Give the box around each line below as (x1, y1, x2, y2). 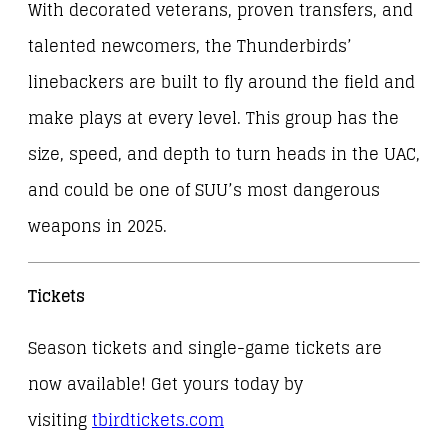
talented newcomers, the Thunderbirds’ (28, 32, 352, 62)
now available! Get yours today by (28, 369, 303, 399)
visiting (28, 405, 92, 435)
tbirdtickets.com (92, 405, 224, 435)
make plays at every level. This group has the (28, 104, 399, 134)
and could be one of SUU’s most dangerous (28, 176, 380, 206)
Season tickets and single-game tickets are (28, 333, 382, 363)
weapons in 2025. (28, 212, 167, 242)
